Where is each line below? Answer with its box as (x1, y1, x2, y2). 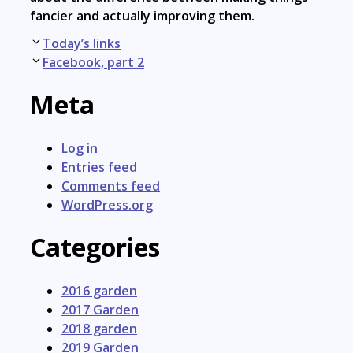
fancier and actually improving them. (30, 6, 255, 24)
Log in (61, 139, 98, 157)
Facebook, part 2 (43, 53, 144, 71)
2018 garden (61, 320, 137, 337)
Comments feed (61, 176, 160, 195)
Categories (30, 230, 160, 265)
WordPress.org (61, 195, 153, 214)
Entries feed (61, 158, 137, 176)
